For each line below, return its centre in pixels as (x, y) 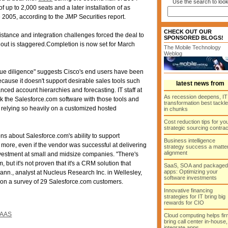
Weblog (173, 53)
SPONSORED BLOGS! (194, 38)
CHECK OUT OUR (188, 32)
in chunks (176, 109)
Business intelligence (190, 140)
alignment (176, 153)
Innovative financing (188, 190)
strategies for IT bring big (195, 196)
